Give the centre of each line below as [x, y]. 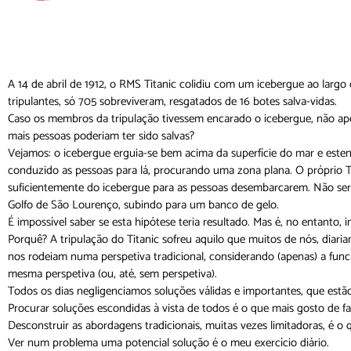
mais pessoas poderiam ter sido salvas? [101, 136]
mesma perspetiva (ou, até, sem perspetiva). [112, 274]
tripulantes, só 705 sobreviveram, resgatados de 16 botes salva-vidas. [172, 102]
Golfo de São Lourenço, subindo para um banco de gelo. [143, 205]
